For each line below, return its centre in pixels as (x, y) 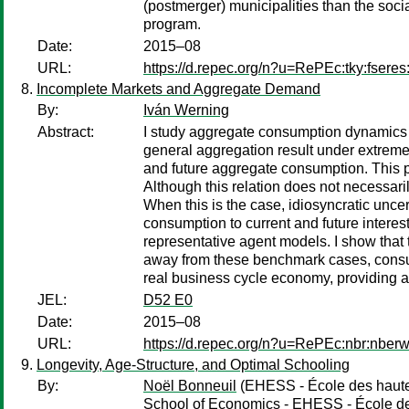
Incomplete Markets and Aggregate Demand (178, 89)
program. (172, 24)
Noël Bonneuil (190, 386)
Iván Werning (186, 110)
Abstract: (66, 132)
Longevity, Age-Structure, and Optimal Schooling (193, 365)
